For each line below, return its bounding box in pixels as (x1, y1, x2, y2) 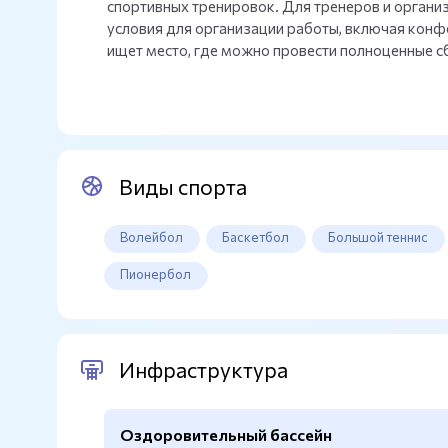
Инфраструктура (118, 357, 288, 383)
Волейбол (120, 229, 184, 246)
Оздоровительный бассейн (120, 424, 333, 444)
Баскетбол (222, 229, 290, 246)
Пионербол (120, 266, 192, 283)
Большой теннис (328, 229, 429, 246)
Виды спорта (118, 173, 247, 199)
